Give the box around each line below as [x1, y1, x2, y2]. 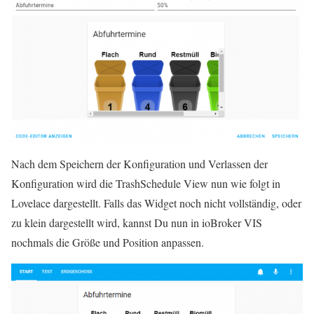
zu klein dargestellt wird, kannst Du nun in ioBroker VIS [11, 214, 262, 230]
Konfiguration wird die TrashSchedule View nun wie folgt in [11, 175, 280, 191]
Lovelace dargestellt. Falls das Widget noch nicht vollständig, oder [11, 195, 301, 210]
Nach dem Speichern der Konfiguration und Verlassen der [11, 156, 268, 171]
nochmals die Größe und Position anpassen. [11, 234, 204, 250]
